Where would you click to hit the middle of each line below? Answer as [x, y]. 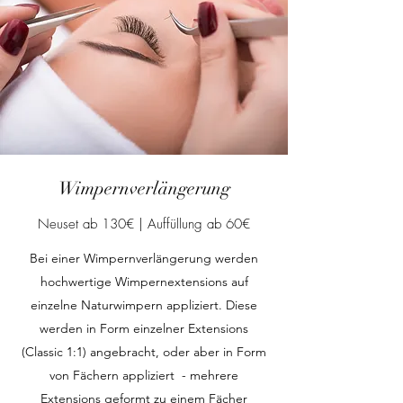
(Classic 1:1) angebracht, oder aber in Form [144, 352]
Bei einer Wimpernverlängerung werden [144, 258]
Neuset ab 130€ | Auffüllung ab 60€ [144, 224]
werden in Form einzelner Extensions [144, 328]
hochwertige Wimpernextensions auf [144, 282]
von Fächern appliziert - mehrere [144, 375]
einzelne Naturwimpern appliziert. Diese [144, 305]
